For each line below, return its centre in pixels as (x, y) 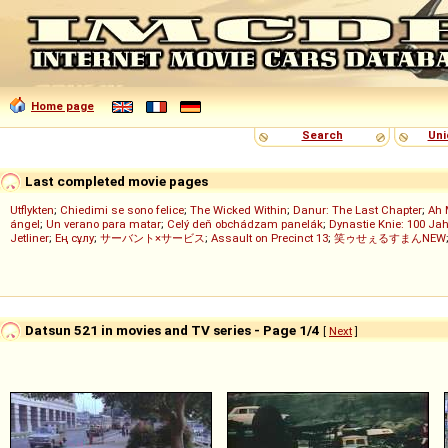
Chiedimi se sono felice (122, 210)
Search (322, 135)
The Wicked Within (238, 210)
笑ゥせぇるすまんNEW (390, 238)
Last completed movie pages (115, 180)
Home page (62, 106)
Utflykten (32, 210)
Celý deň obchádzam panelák (245, 224)
